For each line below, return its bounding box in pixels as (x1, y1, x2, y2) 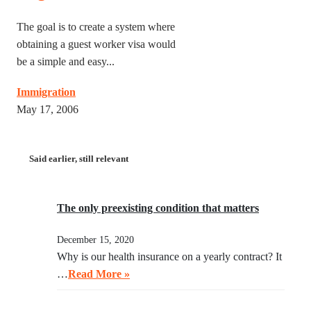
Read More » (68, 268, 130, 280)
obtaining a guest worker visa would (17, 38, 176, 51)
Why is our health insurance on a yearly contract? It (57, 251, 282, 263)
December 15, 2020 (57, 234, 134, 246)
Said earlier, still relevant (29, 153, 128, 164)
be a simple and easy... (17, 56, 115, 68)
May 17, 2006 (17, 103, 78, 116)
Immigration (17, 86, 76, 99)
